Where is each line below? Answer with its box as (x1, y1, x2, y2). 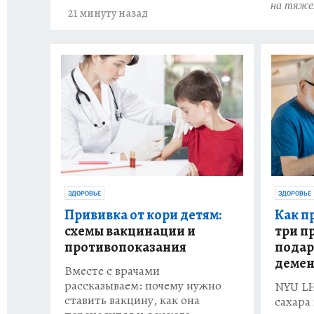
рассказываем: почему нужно (64, 277, 221, 294)
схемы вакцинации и (64, 221, 196, 241)
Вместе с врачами (64, 262, 160, 280)
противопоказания (64, 238, 186, 257)
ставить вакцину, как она (64, 292, 200, 309)
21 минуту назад (68, 6, 148, 21)
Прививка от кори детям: (64, 205, 221, 225)
